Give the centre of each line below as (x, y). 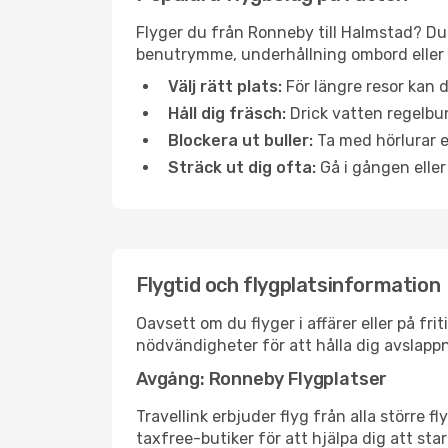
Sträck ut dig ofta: (242, 167)
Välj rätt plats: (225, 86)
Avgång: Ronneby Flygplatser (262, 379)
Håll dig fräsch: (227, 113)
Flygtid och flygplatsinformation (288, 285)
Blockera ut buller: (240, 140)
